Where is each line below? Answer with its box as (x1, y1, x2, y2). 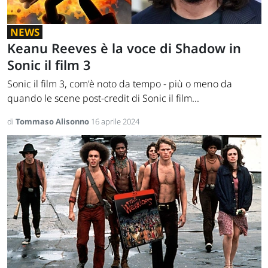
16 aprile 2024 (91, 116, 139, 127)
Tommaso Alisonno (16, 116, 91, 127)
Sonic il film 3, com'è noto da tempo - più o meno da (7, 77, 232, 91)
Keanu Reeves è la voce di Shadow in (7, 39, 241, 57)
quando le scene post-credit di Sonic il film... (7, 92, 199, 105)
